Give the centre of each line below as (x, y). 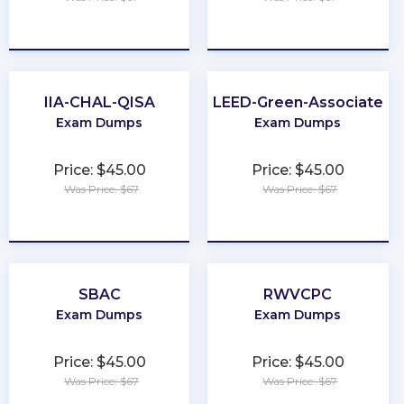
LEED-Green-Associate (298, 103)
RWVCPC (298, 295)
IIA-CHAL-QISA (99, 103)
